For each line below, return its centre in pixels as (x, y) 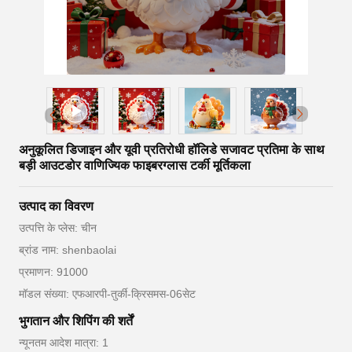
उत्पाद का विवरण (56, 207)
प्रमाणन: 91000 (53, 272)
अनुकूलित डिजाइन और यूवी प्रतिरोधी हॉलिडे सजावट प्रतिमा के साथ (172, 150)
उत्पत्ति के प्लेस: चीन (58, 228)
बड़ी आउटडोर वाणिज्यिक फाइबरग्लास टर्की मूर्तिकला (135, 166)
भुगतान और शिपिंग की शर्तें (76, 321)
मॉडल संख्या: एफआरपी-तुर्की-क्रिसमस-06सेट (107, 294)
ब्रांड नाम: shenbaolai (68, 250)
